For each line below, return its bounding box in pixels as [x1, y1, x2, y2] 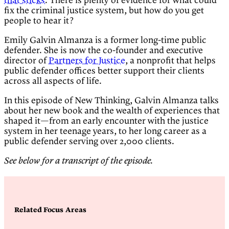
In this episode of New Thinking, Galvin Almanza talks [4, 95, 219, 106]
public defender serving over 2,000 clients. [4, 136, 174, 147]
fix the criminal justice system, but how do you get [4, 5, 204, 16]
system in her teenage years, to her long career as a [4, 126, 207, 136]
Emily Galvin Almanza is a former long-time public [4, 35, 207, 45]
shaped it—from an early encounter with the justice [4, 116, 209, 126]
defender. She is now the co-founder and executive [4, 45, 203, 56]
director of [4, 55, 49, 66]
